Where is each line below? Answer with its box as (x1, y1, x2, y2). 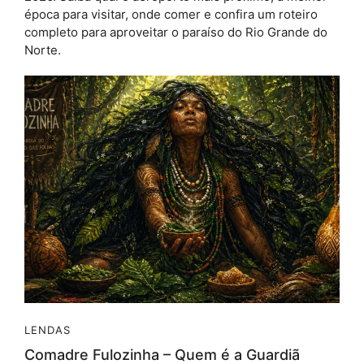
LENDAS (24, 323, 71, 336)
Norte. (24, 41, 61, 58)
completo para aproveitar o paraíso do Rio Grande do (24, 24, 327, 40)
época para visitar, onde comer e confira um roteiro (24, 6, 318, 22)
